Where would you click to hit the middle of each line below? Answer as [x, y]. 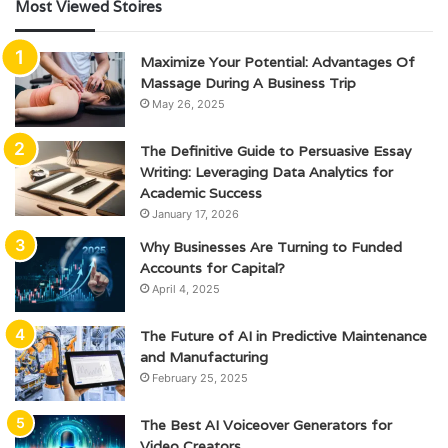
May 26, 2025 [188, 104]
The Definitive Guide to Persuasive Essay [275, 151]
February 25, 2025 [200, 378]
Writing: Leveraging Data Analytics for [266, 172]
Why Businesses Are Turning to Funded [271, 247]
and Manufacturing [204, 357]
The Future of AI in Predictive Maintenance [283, 336]
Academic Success [201, 193]
